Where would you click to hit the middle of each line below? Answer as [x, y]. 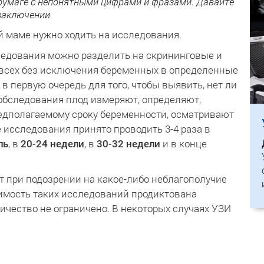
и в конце [184, 143]
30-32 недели [128, 143]
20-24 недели [52, 143]
